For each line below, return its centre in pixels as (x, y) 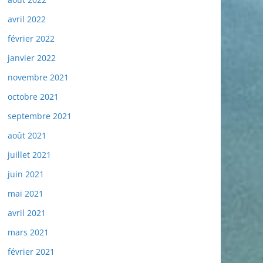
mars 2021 (28, 232)
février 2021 (31, 252)
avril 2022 (27, 19)
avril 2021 (27, 213)
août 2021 (27, 136)
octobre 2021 (33, 97)
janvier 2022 (32, 58)
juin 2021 (26, 174)
